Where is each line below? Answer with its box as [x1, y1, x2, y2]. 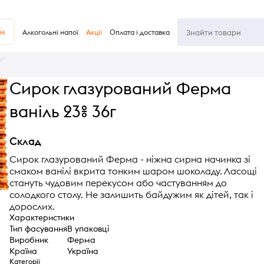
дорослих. [9, 200, 55, 212]
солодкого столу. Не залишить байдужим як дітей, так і [9, 188, 253, 200]
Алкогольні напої [22, 27, 78, 37]
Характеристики [9, 212, 74, 223]
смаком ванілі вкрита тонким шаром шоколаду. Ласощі [9, 164, 257, 177]
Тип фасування [9, 223, 67, 234]
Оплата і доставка [110, 27, 170, 37]
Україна [67, 245, 98, 256]
